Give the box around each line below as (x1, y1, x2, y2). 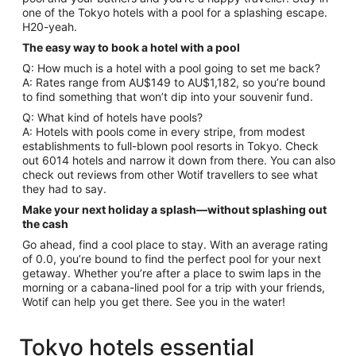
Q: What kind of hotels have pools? (22, 110, 203, 124)
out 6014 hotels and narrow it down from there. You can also (22, 153, 335, 167)
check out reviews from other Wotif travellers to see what (22, 168, 77, 181)
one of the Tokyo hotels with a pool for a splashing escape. (22, 6, 327, 19)
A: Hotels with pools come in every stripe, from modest (22, 125, 305, 138)
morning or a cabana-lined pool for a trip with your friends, (22, 281, 325, 294)
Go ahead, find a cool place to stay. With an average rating (22, 238, 328, 251)
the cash (22, 217, 68, 230)
